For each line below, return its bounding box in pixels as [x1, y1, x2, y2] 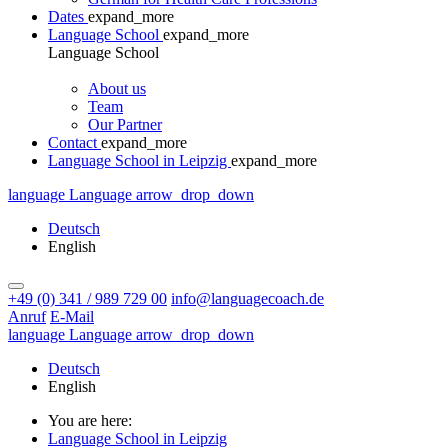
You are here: [48, 412, 132, 429]
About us [88, 80, 146, 97]
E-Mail [50, 308, 94, 325]
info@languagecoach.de [171, 290, 324, 307]
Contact [48, 134, 101, 151]
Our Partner [88, 116, 162, 133]
